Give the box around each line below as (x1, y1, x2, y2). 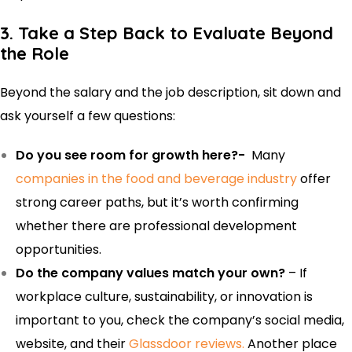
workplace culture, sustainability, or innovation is (16, 287, 313, 306)
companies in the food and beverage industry (16, 169, 297, 188)
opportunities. (16, 240, 101, 258)
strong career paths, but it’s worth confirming (16, 192, 299, 211)
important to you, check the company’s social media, (16, 310, 344, 329)
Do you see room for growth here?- (16, 145, 251, 164)
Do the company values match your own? (16, 263, 285, 282)
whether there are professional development (16, 216, 297, 235)
